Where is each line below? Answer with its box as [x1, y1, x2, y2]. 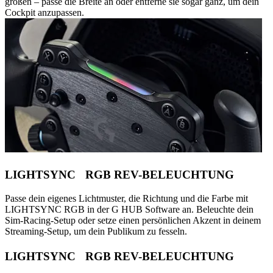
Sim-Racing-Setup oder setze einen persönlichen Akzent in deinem [5, 214, 261, 225]
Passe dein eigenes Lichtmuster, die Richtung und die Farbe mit [5, 193, 248, 204]
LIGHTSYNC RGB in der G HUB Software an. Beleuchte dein [5, 204, 253, 214]
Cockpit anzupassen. [5, 7, 84, 18]
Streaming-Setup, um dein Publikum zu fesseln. [5, 225, 187, 236]
